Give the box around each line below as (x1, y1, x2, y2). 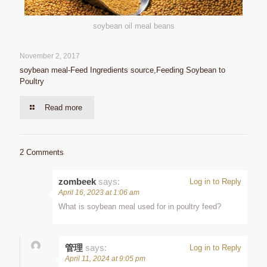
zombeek (58, 176, 96, 187)
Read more (45, 103, 83, 112)
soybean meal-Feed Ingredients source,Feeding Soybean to (20, 65, 225, 74)
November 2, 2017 (20, 51, 80, 60)
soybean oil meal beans (92, 21, 175, 30)
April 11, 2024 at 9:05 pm (65, 254, 145, 263)
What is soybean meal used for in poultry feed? (58, 201, 221, 211)
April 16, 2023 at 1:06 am (58, 188, 139, 197)
